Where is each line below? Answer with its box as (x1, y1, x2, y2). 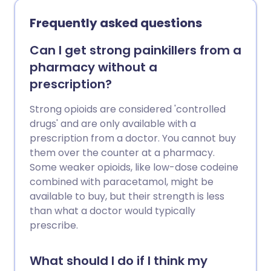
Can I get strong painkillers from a (30, 42, 241, 59)
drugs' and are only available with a (30, 117, 196, 131)
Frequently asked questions (30, 15, 202, 32)
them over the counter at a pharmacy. (30, 146, 215, 160)
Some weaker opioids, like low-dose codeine (30, 160, 238, 175)
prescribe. (30, 218, 78, 233)
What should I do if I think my (30, 252, 207, 270)
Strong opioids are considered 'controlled (30, 102, 226, 117)
